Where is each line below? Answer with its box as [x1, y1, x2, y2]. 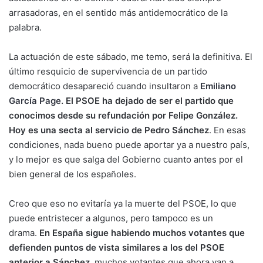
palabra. [9, 22, 42, 33]
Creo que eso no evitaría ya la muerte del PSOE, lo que [9, 198, 237, 209]
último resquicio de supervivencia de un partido [9, 66, 207, 77]
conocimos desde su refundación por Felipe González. [9, 110, 238, 121]
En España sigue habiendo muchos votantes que [39, 227, 245, 238]
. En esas [209, 124, 246, 136]
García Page [9, 95, 61, 106]
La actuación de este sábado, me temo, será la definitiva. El [9, 51, 252, 62]
